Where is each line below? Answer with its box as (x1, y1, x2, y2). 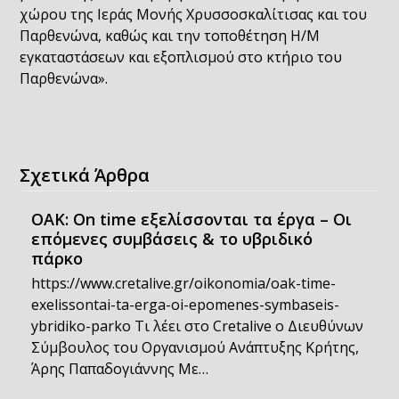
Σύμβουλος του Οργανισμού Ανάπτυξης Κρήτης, (30, 338, 359, 357)
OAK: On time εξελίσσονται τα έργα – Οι (30, 208, 352, 230)
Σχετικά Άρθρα (20, 163, 151, 187)
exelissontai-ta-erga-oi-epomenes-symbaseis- (30, 295, 339, 314)
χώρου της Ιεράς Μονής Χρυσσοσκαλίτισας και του (20, 4, 368, 24)
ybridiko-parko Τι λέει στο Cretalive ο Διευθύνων (30, 316, 363, 336)
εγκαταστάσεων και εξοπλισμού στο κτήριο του (20, 47, 343, 67)
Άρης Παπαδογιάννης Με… (30, 359, 208, 379)
